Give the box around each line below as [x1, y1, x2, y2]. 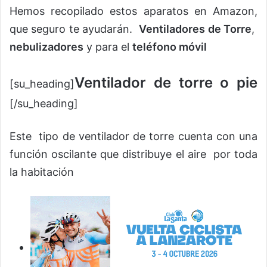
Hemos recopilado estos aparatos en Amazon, [10, 5, 257, 18]
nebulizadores [10, 41, 83, 54]
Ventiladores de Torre [139, 23, 252, 36]
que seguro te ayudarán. [10, 23, 139, 36]
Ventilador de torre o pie [74, 74, 257, 92]
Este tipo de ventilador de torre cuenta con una [10, 130, 257, 143]
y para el [83, 41, 132, 54]
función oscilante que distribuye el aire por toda [10, 148, 257, 161]
